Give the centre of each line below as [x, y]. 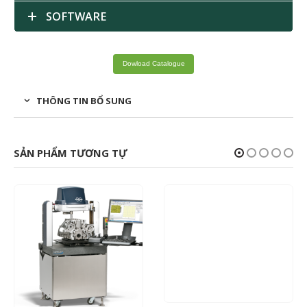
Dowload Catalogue [153, 64]
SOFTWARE [76, 16]
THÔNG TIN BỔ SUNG [84, 101]
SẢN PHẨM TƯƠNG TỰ [71, 153]
